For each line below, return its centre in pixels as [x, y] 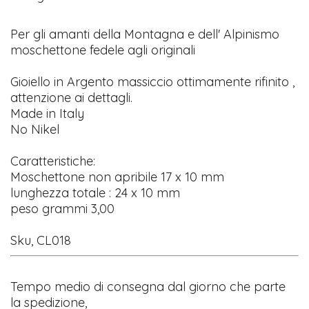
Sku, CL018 [41, 240]
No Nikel [35, 129]
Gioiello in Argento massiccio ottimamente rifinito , [153, 81]
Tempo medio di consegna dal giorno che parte [148, 286]
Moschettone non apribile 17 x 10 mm [118, 177]
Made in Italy [48, 113]
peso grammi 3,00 [63, 208]
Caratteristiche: [53, 161]
